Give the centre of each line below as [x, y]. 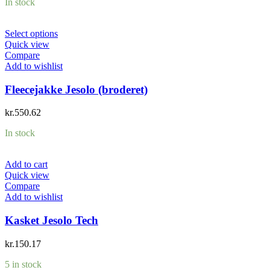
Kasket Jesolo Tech [52, 221]
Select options [31, 33]
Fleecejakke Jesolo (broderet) [76, 89]
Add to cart [26, 165]
